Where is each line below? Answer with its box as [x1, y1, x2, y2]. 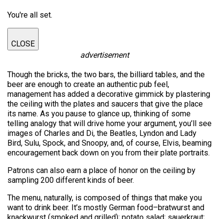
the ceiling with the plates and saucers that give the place [7, 99, 203, 109]
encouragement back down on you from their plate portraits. [7, 148, 210, 157]
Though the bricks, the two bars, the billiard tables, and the [7, 70, 205, 79]
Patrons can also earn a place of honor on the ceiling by [7, 166, 196, 175]
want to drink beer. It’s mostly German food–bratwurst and [7, 203, 204, 212]
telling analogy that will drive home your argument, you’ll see [7, 119, 212, 128]
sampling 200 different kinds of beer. [7, 175, 134, 185]
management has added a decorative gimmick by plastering [7, 89, 210, 99]
